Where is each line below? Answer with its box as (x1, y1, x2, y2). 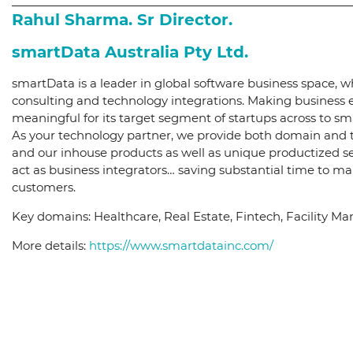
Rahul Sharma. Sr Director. (12, 10, 232, 30)
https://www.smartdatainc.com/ (89, 238, 273, 254)
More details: (12, 238, 89, 254)
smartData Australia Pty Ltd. (12, 43, 248, 62)
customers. (12, 180, 76, 195)
